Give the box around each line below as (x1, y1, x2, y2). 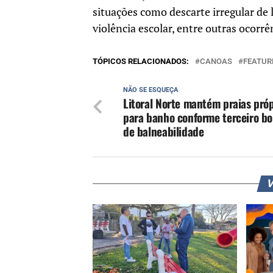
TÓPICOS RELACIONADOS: (93, 57, 189, 66)
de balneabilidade (123, 122, 204, 141)
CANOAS (200, 57, 232, 66)
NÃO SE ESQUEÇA (123, 86, 178, 94)
